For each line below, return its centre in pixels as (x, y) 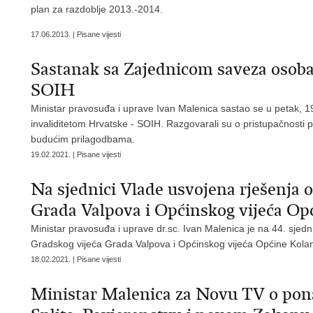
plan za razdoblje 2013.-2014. (97, 9)
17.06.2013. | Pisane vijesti (76, 34)
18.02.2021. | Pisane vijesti (76, 259)
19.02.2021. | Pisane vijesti (76, 154)
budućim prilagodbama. (83, 139)
